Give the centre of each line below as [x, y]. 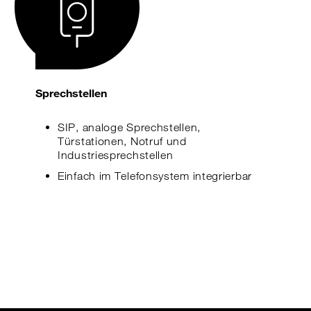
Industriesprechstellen [117, 155]
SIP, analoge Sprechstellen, [129, 127]
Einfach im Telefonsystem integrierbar [155, 176]
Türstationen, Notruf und [122, 141]
